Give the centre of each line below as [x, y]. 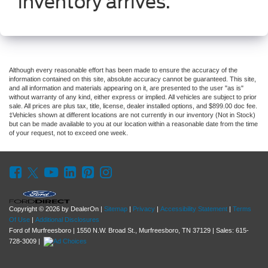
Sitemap [116, 208]
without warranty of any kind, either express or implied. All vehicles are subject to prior [133, 97]
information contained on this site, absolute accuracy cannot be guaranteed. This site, [133, 79]
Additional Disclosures [67, 219]
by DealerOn [80, 208]
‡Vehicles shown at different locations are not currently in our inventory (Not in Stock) [132, 115]
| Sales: [223, 230]
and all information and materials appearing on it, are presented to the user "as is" [126, 88]
